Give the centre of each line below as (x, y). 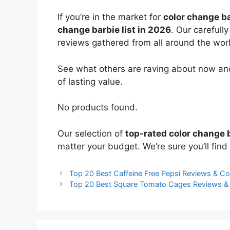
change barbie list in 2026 (114, 30)
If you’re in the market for (110, 17)
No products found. (98, 108)
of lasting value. (90, 81)
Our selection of (91, 133)
